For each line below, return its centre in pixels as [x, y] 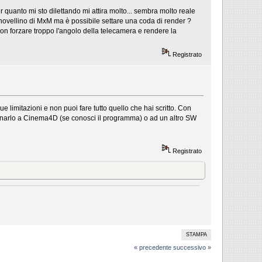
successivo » [192, 247]
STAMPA [196, 234]
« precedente [152, 247]
